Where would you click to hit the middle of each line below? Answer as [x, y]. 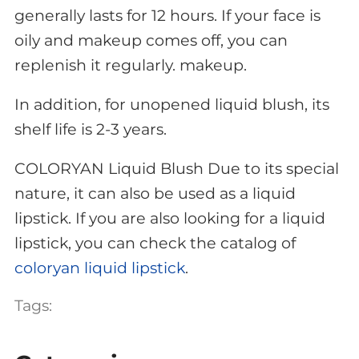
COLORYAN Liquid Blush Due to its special [176, 169]
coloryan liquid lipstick [99, 268]
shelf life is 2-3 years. [90, 130]
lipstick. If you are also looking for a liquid [169, 219]
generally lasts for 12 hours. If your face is [167, 16]
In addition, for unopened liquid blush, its [171, 105]
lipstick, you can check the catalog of [155, 244]
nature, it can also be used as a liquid [155, 194]
